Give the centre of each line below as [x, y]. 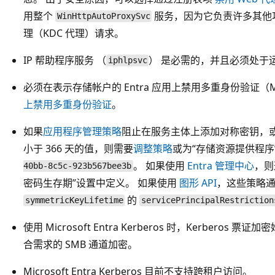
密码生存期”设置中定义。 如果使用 [101, 183]
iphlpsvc [127, 60]
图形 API [198, 183]
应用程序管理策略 [82, 131]
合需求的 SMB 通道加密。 [80, 244]
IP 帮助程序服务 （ [65, 60]
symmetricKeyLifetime [74, 200]
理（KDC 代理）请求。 [74, 33]
